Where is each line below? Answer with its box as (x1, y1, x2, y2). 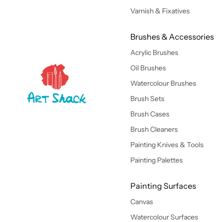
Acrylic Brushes (130, 48, 178, 57)
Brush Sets (130, 94, 165, 103)
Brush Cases (130, 110, 169, 118)
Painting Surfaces (130, 181, 196, 191)
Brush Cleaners (130, 125, 178, 134)
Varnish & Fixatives (130, 6, 190, 15)
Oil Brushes (130, 63, 166, 72)
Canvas (130, 197, 153, 206)
